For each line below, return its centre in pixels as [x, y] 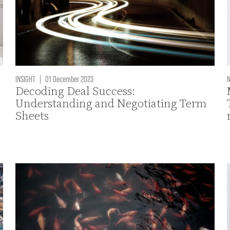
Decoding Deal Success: [75, 91]
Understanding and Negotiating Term [111, 104]
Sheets [32, 116]
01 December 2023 [69, 79]
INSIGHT [26, 79]
